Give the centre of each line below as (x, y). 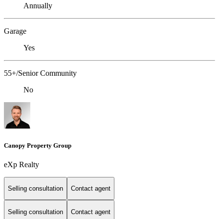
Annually (38, 6)
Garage (15, 31)
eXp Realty (22, 164)
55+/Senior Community (40, 73)
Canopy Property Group (38, 145)
